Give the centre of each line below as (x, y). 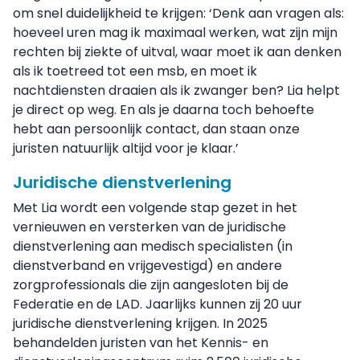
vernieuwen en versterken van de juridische (149, 227)
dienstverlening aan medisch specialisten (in (153, 246)
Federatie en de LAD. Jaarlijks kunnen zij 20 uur (157, 304)
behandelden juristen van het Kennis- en (141, 343)
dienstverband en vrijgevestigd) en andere (147, 266)
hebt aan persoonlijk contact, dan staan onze (156, 129)
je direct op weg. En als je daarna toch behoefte (164, 110)
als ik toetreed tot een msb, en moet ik (135, 71)
